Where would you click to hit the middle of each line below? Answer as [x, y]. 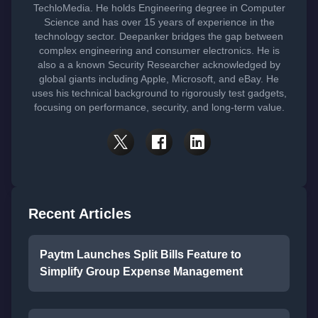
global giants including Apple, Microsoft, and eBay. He [159, 78]
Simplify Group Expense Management [141, 271]
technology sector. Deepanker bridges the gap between [159, 36]
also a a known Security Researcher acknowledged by [159, 64]
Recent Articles [80, 213]
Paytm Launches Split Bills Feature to [141, 254]
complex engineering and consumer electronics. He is [159, 50]
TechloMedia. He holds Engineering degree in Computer [159, 7]
